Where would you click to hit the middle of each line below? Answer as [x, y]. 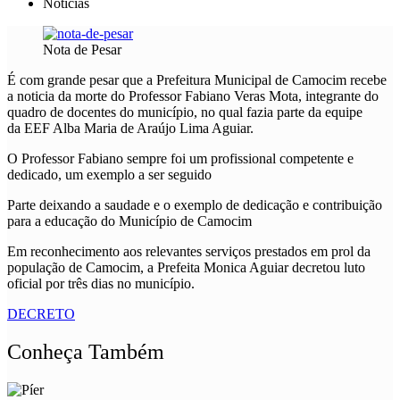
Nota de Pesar [82, 49]
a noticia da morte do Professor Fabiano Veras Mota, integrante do [193, 96]
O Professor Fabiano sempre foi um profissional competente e [180, 158]
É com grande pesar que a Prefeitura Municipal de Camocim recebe [197, 79]
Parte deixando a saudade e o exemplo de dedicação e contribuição [195, 204]
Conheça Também [86, 351]
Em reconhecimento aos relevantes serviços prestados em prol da [189, 251]
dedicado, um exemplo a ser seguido [109, 174]
